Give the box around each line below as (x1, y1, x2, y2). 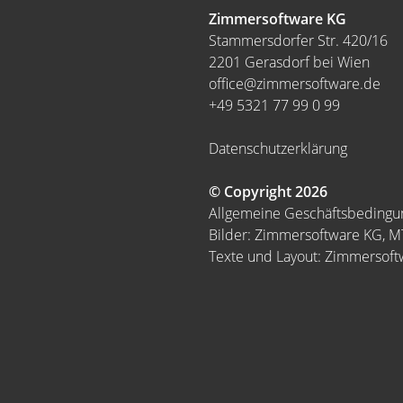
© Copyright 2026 (209, 182, 327, 201)
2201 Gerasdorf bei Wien (209, 52, 370, 72)
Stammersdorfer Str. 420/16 (209, 31, 388, 50)
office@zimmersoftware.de (209, 74, 381, 94)
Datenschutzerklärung (209, 139, 347, 158)
